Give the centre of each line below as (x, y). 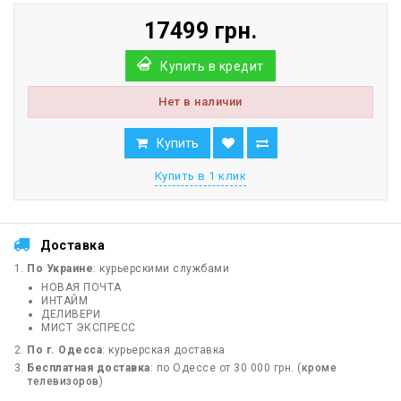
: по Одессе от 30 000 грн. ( (226, 368)
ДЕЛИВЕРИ (71, 315)
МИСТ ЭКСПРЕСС (89, 328)
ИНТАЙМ (64, 301)
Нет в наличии (200, 102)
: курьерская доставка (164, 350)
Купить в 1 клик (200, 176)
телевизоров (63, 382)
